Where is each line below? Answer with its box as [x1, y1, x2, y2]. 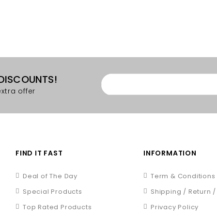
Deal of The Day [23, 171, 77, 181]
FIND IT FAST [15, 148, 63, 158]
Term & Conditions [151, 171, 216, 181]
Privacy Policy [151, 202, 199, 212]
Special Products [23, 187, 82, 197]
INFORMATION [143, 148, 197, 158]
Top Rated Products [23, 202, 92, 212]
